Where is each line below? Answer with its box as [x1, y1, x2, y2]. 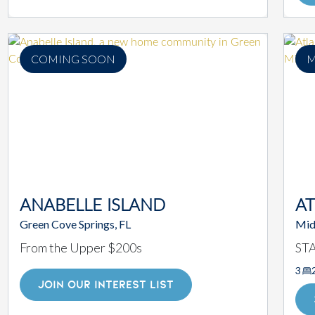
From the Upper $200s [20, 240, 142, 256]
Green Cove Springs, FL [20, 217, 131, 231]
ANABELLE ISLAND [20, 198, 165, 215]
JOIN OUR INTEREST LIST [38, 278, 174, 292]
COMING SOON [31, 52, 115, 66]
